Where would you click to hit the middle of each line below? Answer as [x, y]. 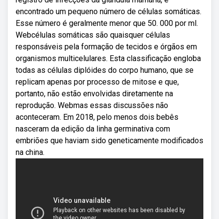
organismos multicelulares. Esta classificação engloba [108, 58]
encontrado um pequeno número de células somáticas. [109, 11]
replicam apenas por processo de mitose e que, [97, 82]
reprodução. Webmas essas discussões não [92, 105]
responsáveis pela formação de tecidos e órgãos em [106, 47]
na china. [30, 152]
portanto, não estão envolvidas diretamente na [94, 94]
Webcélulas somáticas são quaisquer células [93, 35]
